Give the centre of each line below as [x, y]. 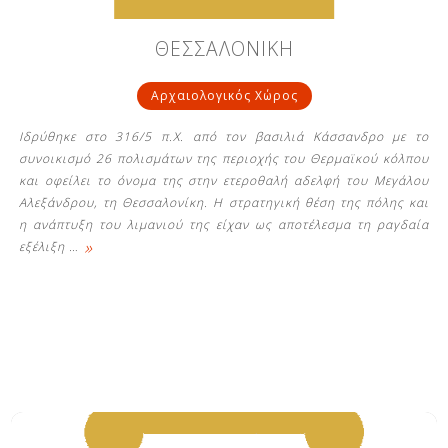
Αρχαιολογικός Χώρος [224, 96]
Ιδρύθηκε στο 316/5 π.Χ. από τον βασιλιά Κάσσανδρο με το [224, 137]
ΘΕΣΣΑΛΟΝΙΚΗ [224, 49]
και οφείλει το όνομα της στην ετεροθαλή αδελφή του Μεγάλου [224, 181]
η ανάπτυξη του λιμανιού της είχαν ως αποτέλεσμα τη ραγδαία [224, 225]
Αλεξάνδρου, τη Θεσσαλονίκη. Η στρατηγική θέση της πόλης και [224, 203]
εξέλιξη [44, 247]
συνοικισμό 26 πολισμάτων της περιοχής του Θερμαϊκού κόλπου [224, 159]
